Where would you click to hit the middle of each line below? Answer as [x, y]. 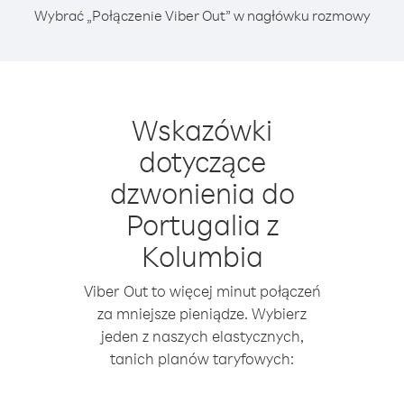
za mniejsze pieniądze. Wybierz [202, 313]
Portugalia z [202, 224]
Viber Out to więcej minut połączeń [202, 291]
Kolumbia [202, 256]
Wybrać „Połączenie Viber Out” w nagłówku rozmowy [202, 15]
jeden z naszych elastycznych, [202, 336]
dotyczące [202, 161]
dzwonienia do [202, 193]
